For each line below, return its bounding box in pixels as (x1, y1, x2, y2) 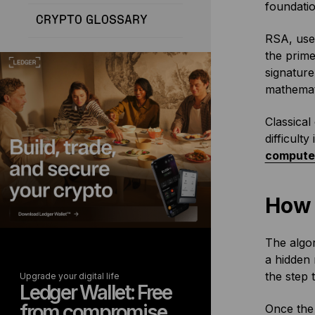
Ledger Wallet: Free (20, 281, 172, 304)
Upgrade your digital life (20, 271, 120, 281)
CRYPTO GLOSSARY (36, 14, 148, 27)
